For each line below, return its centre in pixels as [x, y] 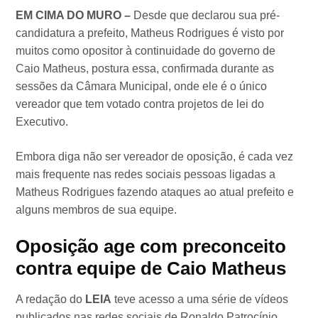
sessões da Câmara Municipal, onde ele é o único [142, 87]
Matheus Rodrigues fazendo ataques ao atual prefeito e [155, 192]
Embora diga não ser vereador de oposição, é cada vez [155, 157]
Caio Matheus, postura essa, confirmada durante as [145, 69]
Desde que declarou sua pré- [207, 16]
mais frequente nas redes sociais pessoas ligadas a [146, 175]
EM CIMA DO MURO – [75, 16]
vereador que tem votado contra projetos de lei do [140, 104]
